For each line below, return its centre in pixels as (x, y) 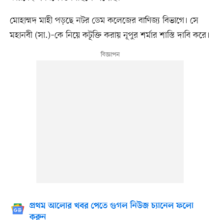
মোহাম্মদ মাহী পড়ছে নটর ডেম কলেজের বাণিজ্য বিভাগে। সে (104, 21)
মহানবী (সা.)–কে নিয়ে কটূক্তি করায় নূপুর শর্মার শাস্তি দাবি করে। (110, 36)
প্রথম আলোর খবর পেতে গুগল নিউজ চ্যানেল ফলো (111, 206)
